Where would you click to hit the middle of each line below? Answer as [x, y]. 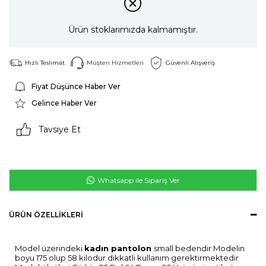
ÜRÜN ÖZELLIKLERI [46, 215]
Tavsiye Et [60, 129]
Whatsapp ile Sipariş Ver [137, 180]
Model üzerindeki [50, 248]
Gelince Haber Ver [64, 103]
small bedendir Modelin [199, 248]
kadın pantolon [119, 248]
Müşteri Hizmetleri [115, 62]
